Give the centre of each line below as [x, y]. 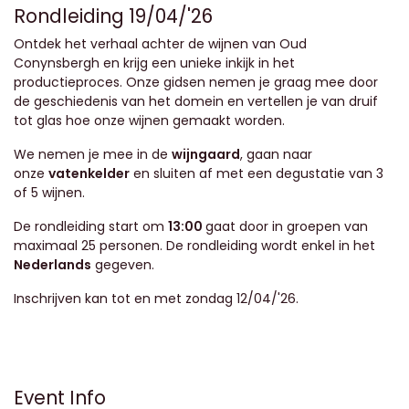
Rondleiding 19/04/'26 [113, 16]
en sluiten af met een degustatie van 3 [257, 173]
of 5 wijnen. [53, 193]
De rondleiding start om [91, 226]
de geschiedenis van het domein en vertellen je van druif [196, 101]
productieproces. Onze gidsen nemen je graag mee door [196, 82]
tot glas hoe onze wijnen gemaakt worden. [149, 121]
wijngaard [206, 154]
